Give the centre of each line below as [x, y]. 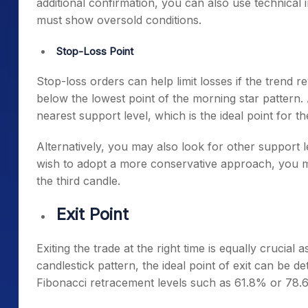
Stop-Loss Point [95, 51]
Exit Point [92, 214]
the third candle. [78, 181]
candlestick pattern [86, 265]
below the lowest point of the [114, 98]
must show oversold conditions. [121, 20]
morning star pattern [246, 98]
